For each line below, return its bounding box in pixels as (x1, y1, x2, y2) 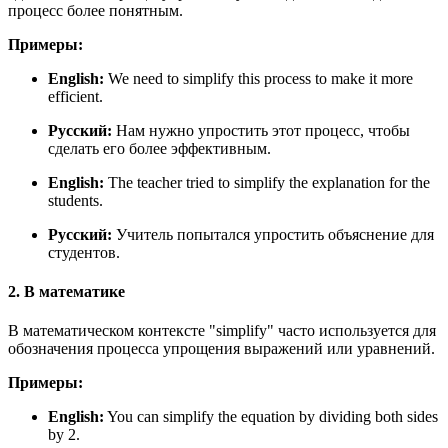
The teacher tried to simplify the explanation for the (108, 173, 430, 191)
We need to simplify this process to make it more (108, 69, 413, 87)
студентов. (48, 243, 120, 261)
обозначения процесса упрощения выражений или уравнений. (8, 340, 435, 358)
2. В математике (8, 283, 125, 301)
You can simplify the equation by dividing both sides (107, 408, 438, 426)
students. (48, 191, 103, 209)
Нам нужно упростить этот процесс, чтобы (112, 121, 410, 139)
